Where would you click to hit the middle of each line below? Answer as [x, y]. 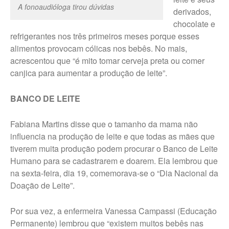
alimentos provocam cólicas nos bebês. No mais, [99, 49]
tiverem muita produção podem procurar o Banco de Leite [114, 149]
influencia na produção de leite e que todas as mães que [112, 136]
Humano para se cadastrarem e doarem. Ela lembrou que [114, 161]
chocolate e [194, 24]
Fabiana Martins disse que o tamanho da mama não [104, 124]
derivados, [192, 12]
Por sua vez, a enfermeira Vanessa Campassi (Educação [113, 211]
